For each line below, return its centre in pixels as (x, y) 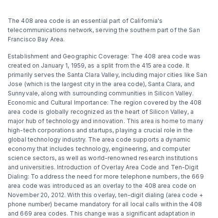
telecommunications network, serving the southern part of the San (104, 30)
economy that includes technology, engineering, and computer (99, 149)
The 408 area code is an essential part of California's (85, 21)
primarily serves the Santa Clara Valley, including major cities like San (108, 75)
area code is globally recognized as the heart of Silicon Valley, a (101, 112)
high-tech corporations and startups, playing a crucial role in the (100, 130)
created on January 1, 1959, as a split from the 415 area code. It (99, 65)
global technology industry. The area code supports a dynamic (99, 139)
